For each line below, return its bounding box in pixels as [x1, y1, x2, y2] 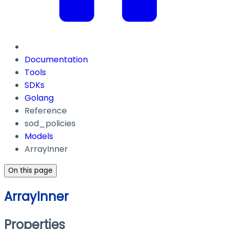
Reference [25, 105, 67, 117]
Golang [25, 92, 54, 104]
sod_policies [25, 118, 76, 130]
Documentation [25, 54, 88, 66]
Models [25, 130, 53, 143]
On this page [8, 166, 53, 176]
